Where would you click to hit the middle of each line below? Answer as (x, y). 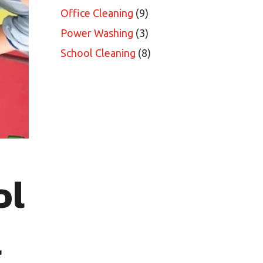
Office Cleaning (97, 13)
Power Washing (97, 33)
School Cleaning (98, 53)
